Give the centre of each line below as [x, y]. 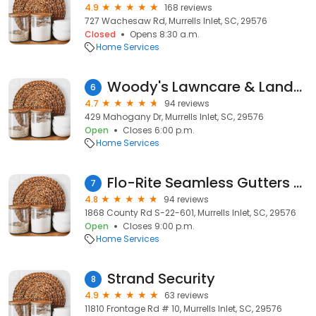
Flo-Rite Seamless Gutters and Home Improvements [298, 183]
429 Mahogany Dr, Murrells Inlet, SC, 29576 [174, 117]
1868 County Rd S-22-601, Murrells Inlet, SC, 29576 [190, 213]
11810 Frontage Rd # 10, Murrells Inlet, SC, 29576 [183, 309]
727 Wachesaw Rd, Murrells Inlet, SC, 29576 [176, 21]
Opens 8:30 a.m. [165, 34]
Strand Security [161, 279]
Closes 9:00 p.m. [159, 226]
